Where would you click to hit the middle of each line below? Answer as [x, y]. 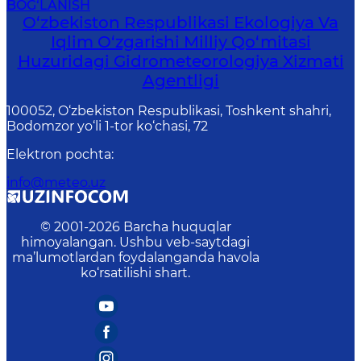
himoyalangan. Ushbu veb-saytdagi [135, 242]
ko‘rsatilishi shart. [135, 273]
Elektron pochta [59, 154]
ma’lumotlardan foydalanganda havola [135, 257]
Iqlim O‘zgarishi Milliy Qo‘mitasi [180, 42]
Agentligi [180, 81]
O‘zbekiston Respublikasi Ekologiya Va [180, 23]
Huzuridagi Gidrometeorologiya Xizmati [180, 61]
